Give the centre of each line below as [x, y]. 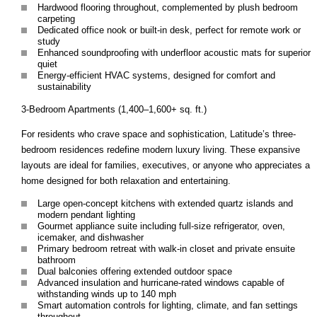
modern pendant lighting [86, 214]
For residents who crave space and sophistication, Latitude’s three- [158, 134]
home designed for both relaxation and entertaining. [126, 180]
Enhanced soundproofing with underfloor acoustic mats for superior [174, 52]
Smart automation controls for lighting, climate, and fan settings [168, 305]
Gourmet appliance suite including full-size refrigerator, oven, [161, 226]
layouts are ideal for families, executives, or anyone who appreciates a [166, 165]
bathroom [57, 260]
